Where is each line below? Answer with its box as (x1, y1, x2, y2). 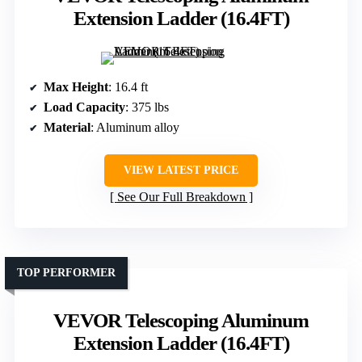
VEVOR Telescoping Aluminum (53, 309, 309, 331)
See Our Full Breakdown (116, 189, 246, 204)
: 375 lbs (125, 99, 169, 114)
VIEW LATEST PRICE (124, 163, 238, 176)
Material (44, 120, 90, 134)
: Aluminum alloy (90, 120, 179, 134)
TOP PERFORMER (17, 266, 116, 279)
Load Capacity (44, 99, 125, 114)
